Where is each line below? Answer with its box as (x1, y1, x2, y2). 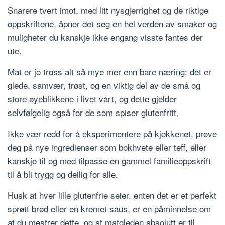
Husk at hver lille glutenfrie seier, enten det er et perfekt (8, 189, 216, 202)
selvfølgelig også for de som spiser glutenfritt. (8, 106, 179, 119)
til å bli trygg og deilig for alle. (8, 168, 118, 181)
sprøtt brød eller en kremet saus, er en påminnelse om (8, 202, 211, 215)
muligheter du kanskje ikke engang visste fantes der (8, 31, 203, 44)
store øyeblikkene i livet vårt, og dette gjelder (8, 92, 177, 105)
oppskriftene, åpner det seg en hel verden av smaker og (8, 17, 217, 30)
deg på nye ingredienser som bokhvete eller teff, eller (8, 141, 206, 154)
